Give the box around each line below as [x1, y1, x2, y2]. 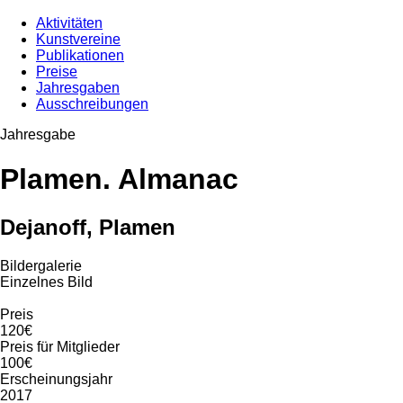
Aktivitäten [36, 15, 103, 31]
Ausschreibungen [36, 96, 148, 112]
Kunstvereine [36, 31, 121, 48]
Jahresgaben [36, 80, 120, 96]
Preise [36, 64, 77, 80]
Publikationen [36, 48, 124, 64]
